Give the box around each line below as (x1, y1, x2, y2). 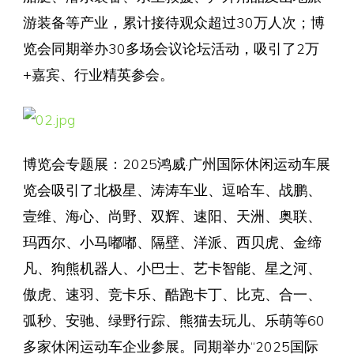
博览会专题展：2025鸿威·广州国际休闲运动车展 (22, 154, 330, 172)
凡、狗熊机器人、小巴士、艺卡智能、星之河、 (22, 258, 322, 277)
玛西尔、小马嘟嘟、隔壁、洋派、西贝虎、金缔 (22, 232, 322, 250)
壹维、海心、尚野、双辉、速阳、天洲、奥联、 (22, 206, 322, 224)
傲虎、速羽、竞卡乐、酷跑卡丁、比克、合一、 (22, 284, 322, 303)
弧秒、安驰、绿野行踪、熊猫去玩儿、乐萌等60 (22, 311, 325, 329)
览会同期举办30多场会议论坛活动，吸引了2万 (22, 39, 319, 57)
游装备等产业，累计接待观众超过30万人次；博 (22, 13, 325, 31)
